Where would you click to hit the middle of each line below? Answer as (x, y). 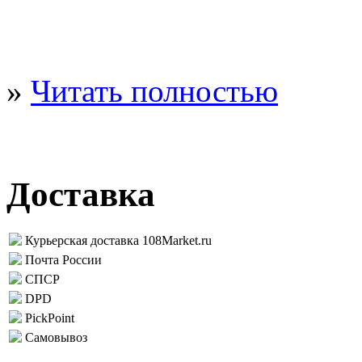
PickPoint (50, 318)
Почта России (63, 259)
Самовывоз (56, 337)
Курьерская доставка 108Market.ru (118, 240)
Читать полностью (154, 90)
